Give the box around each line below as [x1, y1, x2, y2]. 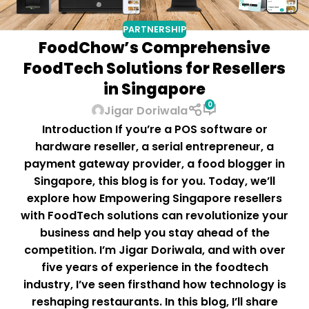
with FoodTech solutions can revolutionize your [21, 207, 288, 223]
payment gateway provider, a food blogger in [24, 155, 285, 172]
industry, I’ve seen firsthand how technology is [23, 276, 286, 292]
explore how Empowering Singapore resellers [27, 190, 282, 206]
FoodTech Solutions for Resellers [23, 58, 286, 80]
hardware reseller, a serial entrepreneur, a [35, 138, 274, 154]
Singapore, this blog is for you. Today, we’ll [34, 172, 275, 189]
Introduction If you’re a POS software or [41, 121, 268, 137]
